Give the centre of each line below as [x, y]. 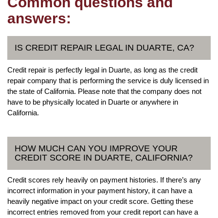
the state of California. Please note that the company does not [104, 91]
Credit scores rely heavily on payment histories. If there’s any [104, 180]
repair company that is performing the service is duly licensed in [108, 80]
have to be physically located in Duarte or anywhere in [93, 102]
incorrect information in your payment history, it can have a [100, 190]
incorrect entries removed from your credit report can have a [103, 212]
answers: [39, 18]
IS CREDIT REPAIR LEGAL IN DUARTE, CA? [104, 47]
